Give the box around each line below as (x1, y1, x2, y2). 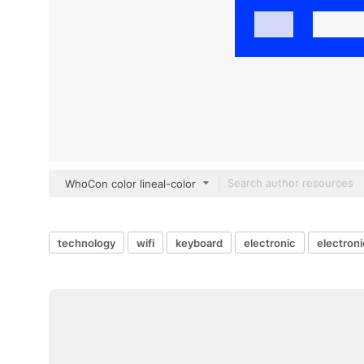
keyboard (175, 236, 223, 249)
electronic (244, 236, 296, 249)
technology (58, 236, 115, 249)
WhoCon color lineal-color (65, 177, 196, 190)
